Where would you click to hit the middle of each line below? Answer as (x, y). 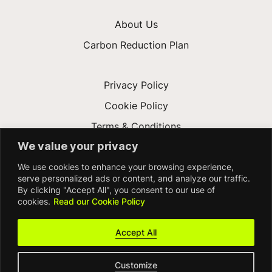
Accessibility (136, 168)
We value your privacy (78, 146)
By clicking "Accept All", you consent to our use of (116, 189)
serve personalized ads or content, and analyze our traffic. (134, 178)
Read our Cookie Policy (99, 201)
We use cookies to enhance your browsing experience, (126, 166)
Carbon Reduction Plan (136, 45)
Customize (136, 265)
